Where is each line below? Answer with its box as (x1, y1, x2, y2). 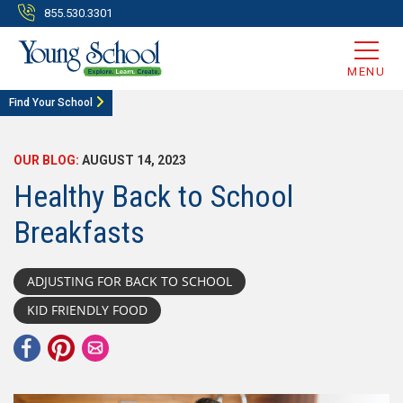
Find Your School (9, 96, 93, 109)
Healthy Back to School (13, 178, 293, 214)
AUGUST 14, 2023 (79, 153, 186, 167)
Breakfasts (13, 214, 145, 250)
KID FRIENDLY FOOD (27, 301, 148, 318)
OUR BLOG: (13, 153, 79, 167)
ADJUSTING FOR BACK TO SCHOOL (27, 273, 232, 290)
